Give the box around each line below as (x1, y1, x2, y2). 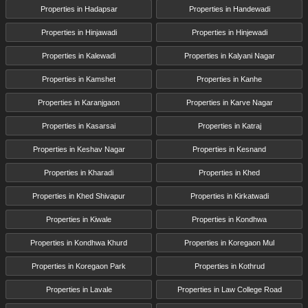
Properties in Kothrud (194, 262, 265, 271)
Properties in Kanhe (197, 75, 262, 84)
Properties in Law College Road (177, 285, 282, 294)
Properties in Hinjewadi (191, 28, 267, 37)
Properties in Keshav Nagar (32, 145, 125, 154)
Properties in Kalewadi (42, 52, 115, 60)
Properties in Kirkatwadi (190, 192, 269, 201)
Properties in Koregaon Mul (184, 239, 274, 247)
